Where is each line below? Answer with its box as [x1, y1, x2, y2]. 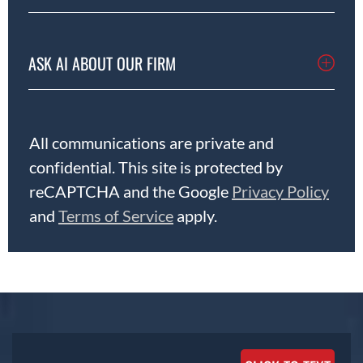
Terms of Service [58, 205, 173, 225]
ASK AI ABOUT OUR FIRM [28, 50, 176, 75]
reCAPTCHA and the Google [29, 181, 232, 201]
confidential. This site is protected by [29, 156, 283, 177]
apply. [173, 205, 217, 225]
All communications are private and [29, 132, 274, 152]
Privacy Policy [232, 181, 329, 201]
